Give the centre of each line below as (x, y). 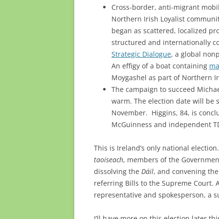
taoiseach (109, 159)
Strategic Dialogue (141, 54)
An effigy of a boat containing (160, 66)
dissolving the (118, 171)
